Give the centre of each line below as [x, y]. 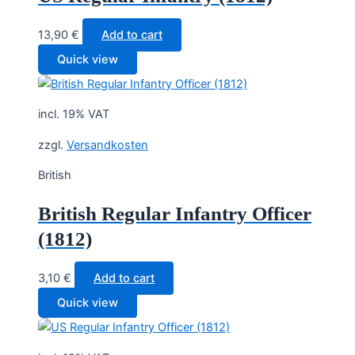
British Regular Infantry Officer [175, 214]
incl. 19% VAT [74, 115]
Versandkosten [107, 145]
